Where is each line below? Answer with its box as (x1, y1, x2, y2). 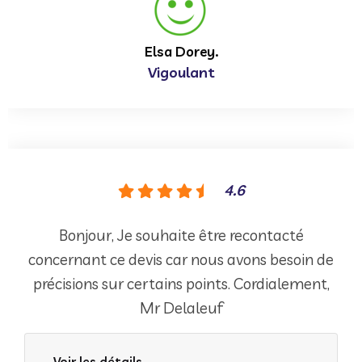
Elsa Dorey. (144, 42, 218, 60)
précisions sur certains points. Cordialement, (32, 273, 330, 293)
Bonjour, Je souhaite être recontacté (58, 225, 304, 245)
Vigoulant (147, 62, 215, 82)
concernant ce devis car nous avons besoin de (28, 249, 334, 269)
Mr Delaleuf (139, 297, 223, 318)
